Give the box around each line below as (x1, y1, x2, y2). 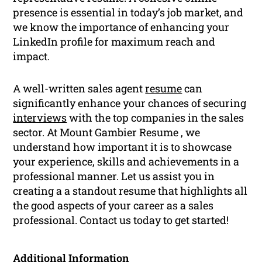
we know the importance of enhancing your (13, 19, 230, 34)
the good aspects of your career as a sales (13, 198, 214, 212)
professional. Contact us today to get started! (13, 212, 229, 227)
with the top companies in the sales (67, 110, 244, 125)
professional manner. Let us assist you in (13, 168, 215, 183)
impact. (13, 49, 50, 63)
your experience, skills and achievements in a (13, 154, 240, 168)
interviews (13, 110, 67, 125)
